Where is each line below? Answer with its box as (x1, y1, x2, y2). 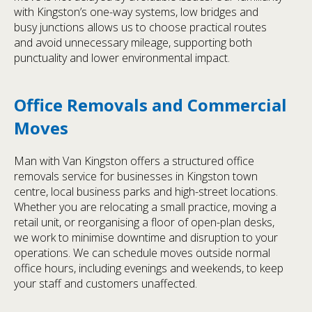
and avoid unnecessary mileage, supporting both (14, 35, 252, 51)
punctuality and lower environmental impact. (14, 50, 230, 66)
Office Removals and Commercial (14, 93, 287, 117)
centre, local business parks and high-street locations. (14, 184, 278, 200)
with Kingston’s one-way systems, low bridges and (14, 4, 258, 20)
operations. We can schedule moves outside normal (14, 245, 270, 261)
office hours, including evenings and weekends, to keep (14, 260, 283, 276)
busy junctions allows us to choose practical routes (14, 19, 267, 36)
